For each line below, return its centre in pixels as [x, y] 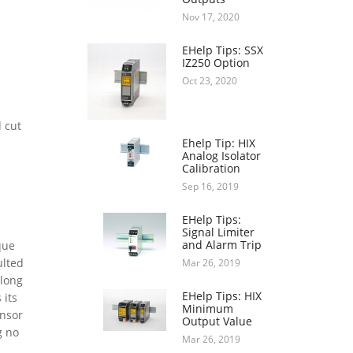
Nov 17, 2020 [211, 17]
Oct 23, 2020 [210, 81]
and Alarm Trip [222, 245]
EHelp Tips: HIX [222, 296]
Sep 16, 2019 [210, 187]
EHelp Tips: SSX [223, 50]
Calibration [211, 169]
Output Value [217, 321]
